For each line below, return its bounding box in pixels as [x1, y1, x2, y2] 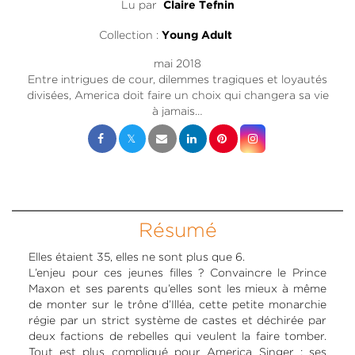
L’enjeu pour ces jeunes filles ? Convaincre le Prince [28, 266, 327, 280]
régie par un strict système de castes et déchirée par [28, 314, 327, 327]
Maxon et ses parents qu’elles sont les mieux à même [28, 282, 327, 296]
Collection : [99, 29, 162, 42]
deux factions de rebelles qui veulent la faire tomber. [28, 330, 327, 343]
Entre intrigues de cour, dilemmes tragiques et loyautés [28, 73, 327, 86]
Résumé [138, 219, 217, 242]
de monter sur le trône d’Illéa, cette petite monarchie [28, 298, 327, 311]
